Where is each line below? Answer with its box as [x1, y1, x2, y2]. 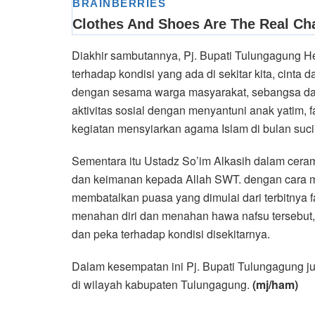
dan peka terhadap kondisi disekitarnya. [72, 226, 270, 243]
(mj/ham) [250, 276, 298, 293]
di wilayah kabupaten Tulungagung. [72, 276, 250, 293]
